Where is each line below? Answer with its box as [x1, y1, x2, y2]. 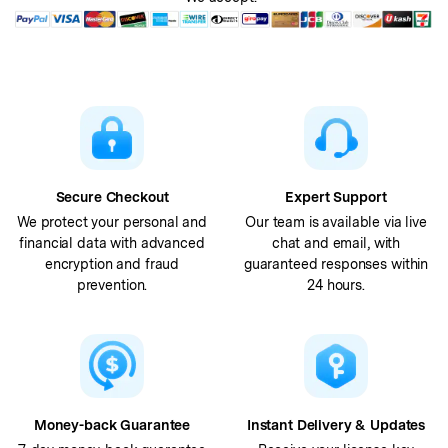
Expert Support [285, 189, 387, 206]
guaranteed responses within [243, 255, 429, 272]
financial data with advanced [19, 234, 205, 251]
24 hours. [307, 276, 365, 293]
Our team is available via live [245, 213, 427, 230]
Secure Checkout [55, 189, 169, 206]
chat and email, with [271, 234, 401, 251]
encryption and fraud [44, 255, 180, 272]
